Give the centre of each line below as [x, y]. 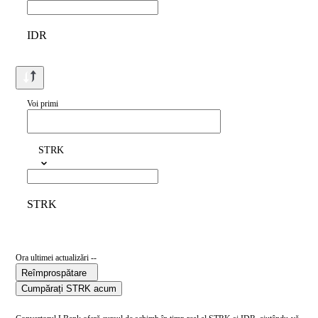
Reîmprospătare [54, 273]
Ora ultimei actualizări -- [56, 258]
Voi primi [43, 104]
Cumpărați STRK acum [69, 289]
